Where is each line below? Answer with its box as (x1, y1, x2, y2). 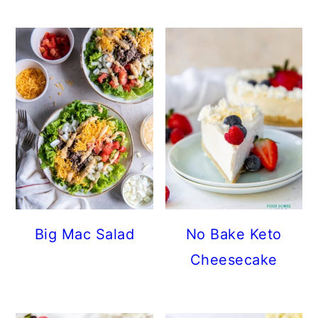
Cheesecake (190, 251, 278, 268)
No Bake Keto (185, 225, 282, 243)
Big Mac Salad (34, 225, 135, 243)
